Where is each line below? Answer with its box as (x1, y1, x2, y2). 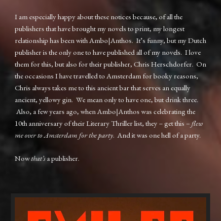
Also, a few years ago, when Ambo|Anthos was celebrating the (15, 107, 195, 116)
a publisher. (45, 153, 79, 163)
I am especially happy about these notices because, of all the (15, 12, 183, 22)
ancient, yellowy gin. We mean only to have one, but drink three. (15, 95, 198, 105)
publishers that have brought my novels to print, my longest (15, 24, 184, 34)
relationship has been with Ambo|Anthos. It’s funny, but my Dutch (15, 36, 206, 45)
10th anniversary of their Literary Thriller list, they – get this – (15, 118, 191, 128)
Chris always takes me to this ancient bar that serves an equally (15, 83, 190, 93)
